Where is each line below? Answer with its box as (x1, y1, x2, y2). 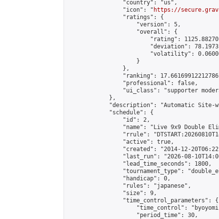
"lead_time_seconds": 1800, (68, 160, 212, 167)
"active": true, (68, 138, 174, 145)
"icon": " (68, 6, 153, 13)
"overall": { (68, 28, 177, 35)
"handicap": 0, (68, 175, 171, 182)
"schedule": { (68, 109, 153, 116)
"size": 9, (68, 190, 157, 197)
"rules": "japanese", (68, 182, 191, 189)
